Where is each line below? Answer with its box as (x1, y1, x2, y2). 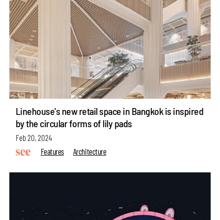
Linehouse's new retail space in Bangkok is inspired (15, 105, 204, 117)
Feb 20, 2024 (15, 132, 52, 142)
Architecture (73, 146, 107, 156)
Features (40, 146, 64, 156)
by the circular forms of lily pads (15, 117, 132, 130)
